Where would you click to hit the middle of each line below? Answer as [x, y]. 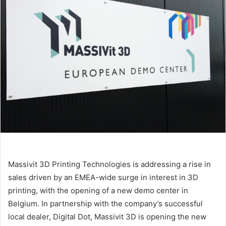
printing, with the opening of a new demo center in [98, 190]
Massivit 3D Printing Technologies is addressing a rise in [109, 164]
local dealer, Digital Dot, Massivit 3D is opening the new [107, 216]
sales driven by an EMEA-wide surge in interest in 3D [103, 177]
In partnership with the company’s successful [122, 203]
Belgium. [25, 203]
